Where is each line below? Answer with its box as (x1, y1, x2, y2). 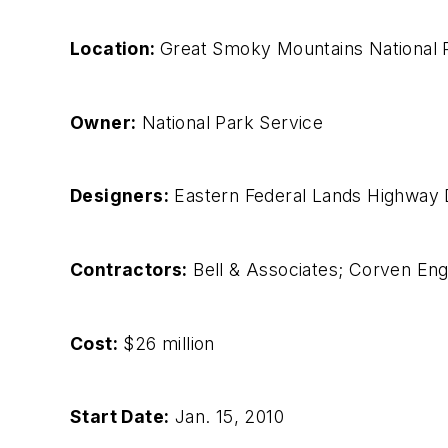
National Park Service (136, 111, 324, 133)
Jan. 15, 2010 (169, 406, 285, 428)
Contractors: (70, 259, 188, 281)
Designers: (70, 185, 169, 207)
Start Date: (70, 406, 170, 428)
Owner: (70, 111, 137, 133)
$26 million (118, 332, 215, 354)
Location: (70, 38, 160, 60)
